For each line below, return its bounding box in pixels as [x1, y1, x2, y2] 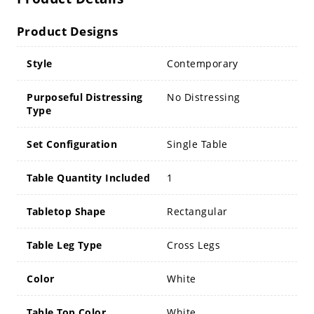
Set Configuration [27, 137, 118, 151]
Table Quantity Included [27, 171, 151, 185]
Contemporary [167, 57, 238, 71]
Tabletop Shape [27, 205, 106, 219]
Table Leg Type [27, 238, 102, 252]
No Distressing [167, 90, 240, 104]
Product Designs [16, 23, 118, 40]
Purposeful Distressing [27, 90, 143, 104]
